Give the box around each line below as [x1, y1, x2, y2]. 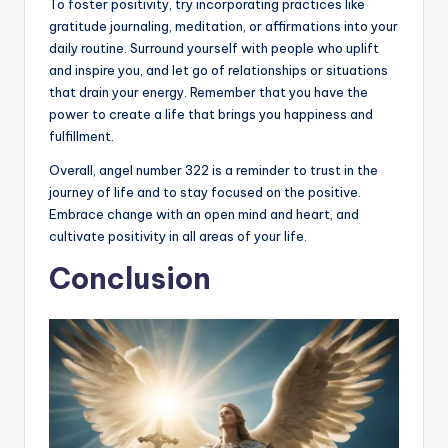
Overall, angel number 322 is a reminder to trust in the [49, 161, 378, 178]
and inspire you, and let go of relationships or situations [49, 61, 388, 78]
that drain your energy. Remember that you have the [49, 83, 368, 100]
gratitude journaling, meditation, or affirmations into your [49, 17, 398, 34]
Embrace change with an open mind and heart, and [49, 205, 359, 222]
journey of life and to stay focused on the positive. [49, 183, 361, 200]
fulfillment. [49, 127, 114, 144]
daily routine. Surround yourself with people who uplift [49, 39, 379, 56]
